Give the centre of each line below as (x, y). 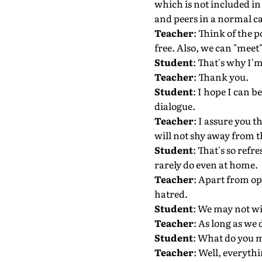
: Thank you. (221, 77)
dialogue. (175, 106)
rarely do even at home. (206, 164)
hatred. (171, 194)
